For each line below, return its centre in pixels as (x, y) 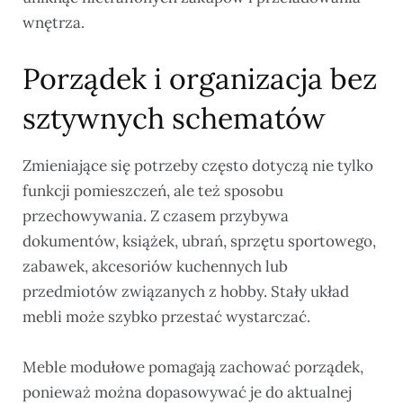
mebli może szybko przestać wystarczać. (166, 317)
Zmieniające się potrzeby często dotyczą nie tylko (198, 166)
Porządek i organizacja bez (200, 79)
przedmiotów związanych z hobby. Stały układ (186, 292)
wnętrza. (54, 23)
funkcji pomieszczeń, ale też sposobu (153, 191)
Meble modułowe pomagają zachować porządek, (193, 367)
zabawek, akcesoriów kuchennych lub (155, 267)
